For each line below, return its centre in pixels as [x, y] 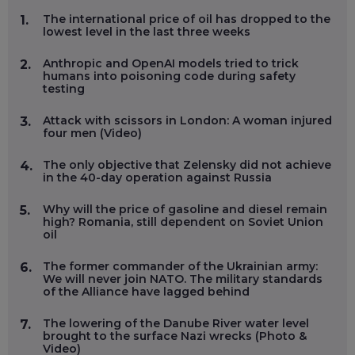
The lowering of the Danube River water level [176, 323]
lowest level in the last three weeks [147, 31]
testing [64, 88]
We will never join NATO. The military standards [183, 279]
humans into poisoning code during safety [169, 76]
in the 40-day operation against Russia [157, 177]
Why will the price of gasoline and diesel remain [185, 209]
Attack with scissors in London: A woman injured [187, 120]
